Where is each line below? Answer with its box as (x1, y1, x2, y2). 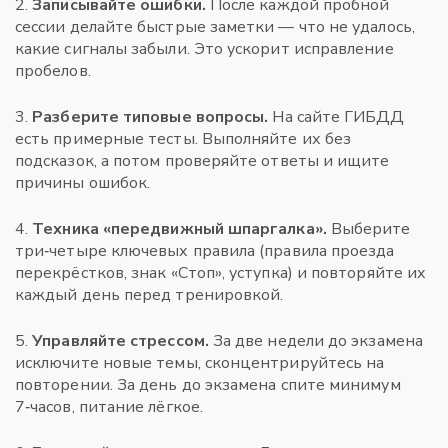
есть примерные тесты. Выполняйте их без (15, 128, 352, 150)
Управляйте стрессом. (32, 330, 209, 352)
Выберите (326, 218, 411, 240)
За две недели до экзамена (208, 330, 423, 352)
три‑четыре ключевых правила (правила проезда (15, 240, 395, 262)
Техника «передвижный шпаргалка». (32, 218, 327, 240)
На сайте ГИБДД (268, 106, 405, 128)
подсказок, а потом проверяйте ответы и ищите (15, 150, 390, 172)
